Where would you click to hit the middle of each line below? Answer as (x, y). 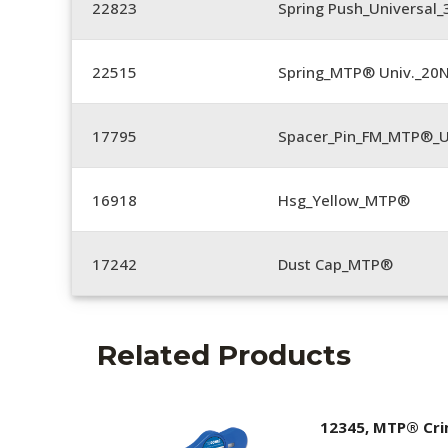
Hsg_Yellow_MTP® (344, 199)
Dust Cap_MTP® (335, 263)
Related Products (224, 355)
